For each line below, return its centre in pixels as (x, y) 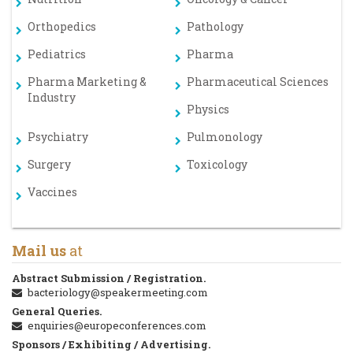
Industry (52, 97)
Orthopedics (62, 26)
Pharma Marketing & (87, 82)
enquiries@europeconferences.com (117, 325)
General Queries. (57, 311)
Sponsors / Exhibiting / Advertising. (111, 344)
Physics (208, 109)
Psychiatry (58, 137)
